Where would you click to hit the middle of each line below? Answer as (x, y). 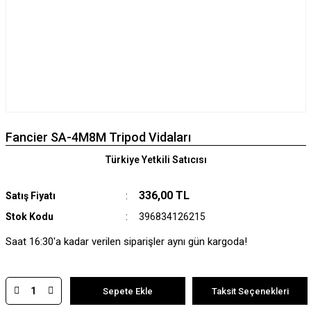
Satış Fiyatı (30, 196)
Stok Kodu (29, 217)
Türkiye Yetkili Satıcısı (155, 160)
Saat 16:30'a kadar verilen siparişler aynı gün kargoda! (126, 242)
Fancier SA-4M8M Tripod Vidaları (98, 137)
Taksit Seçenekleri (250, 291)
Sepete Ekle (128, 291)
